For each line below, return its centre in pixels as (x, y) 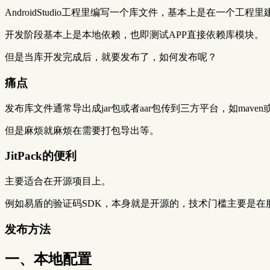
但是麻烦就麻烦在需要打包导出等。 (82, 130)
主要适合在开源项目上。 (58, 181)
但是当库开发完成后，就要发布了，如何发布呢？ (111, 57)
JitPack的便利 (41, 156)
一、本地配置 (48, 259)
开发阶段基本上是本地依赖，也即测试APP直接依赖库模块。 (134, 35)
